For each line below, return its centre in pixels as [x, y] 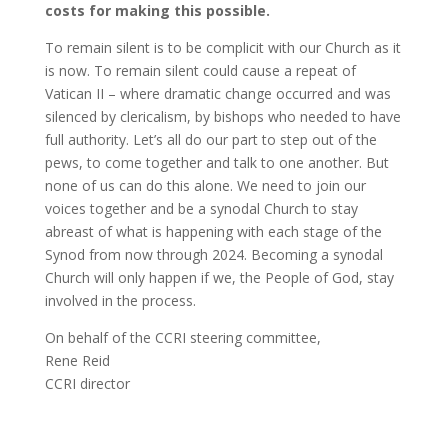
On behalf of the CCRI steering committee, [182, 337]
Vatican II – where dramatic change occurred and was [217, 93]
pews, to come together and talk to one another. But [216, 162]
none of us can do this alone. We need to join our [205, 185]
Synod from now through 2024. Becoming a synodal [213, 254]
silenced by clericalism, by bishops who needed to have [222, 116]
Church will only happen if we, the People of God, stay [219, 277]
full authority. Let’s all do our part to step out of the [210, 139]
